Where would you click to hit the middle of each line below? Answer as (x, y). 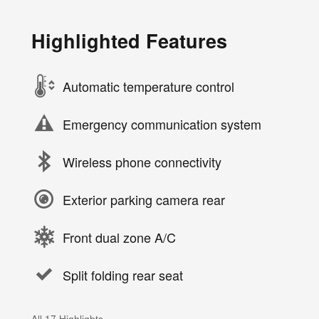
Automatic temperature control (148, 86)
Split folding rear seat (123, 274)
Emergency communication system (162, 124)
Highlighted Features (129, 41)
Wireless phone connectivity (142, 161)
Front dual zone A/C (119, 237)
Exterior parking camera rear (144, 199)
